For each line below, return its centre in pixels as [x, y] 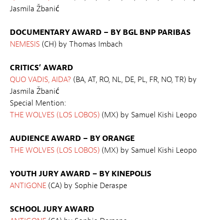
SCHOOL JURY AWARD [52, 209]
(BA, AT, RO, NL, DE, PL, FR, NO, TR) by [135, 80]
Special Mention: [38, 103]
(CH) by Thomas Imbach [81, 44]
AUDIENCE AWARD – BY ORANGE [72, 139]
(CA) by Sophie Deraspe [87, 186]
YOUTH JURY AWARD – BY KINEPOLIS [81, 174]
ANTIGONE [28, 186]
